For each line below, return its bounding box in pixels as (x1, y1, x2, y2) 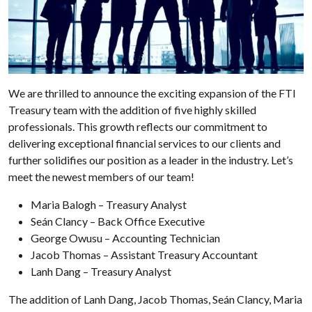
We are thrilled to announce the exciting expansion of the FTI (8, 86, 296, 100)
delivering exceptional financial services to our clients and (8, 136, 281, 150)
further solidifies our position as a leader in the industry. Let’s (8, 153, 293, 167)
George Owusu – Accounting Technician (31, 231, 220, 245)
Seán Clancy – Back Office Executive (31, 214, 205, 228)
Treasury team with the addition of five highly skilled (8, 103, 256, 117)
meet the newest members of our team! (8, 170, 194, 184)
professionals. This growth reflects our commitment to (8, 120, 267, 134)
